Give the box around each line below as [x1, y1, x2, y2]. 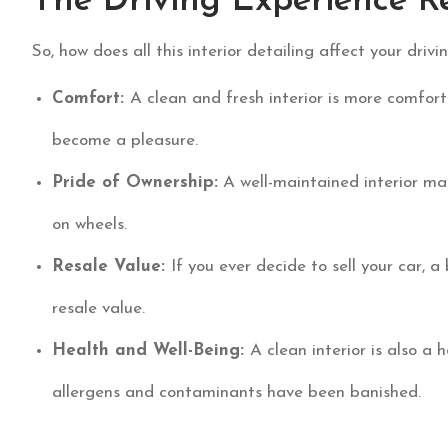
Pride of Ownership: [52, 174, 218, 192]
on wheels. [52, 216, 127, 234]
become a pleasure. [52, 132, 198, 150]
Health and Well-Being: [52, 342, 250, 360]
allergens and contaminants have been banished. [52, 384, 421, 402]
